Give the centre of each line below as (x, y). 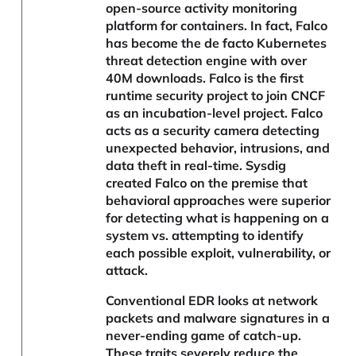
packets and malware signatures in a (218, 318)
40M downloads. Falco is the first (205, 78)
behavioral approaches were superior (219, 201)
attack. (127, 271)
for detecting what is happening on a (218, 218)
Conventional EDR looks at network (212, 301)
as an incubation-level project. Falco (215, 113)
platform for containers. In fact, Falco (217, 26)
